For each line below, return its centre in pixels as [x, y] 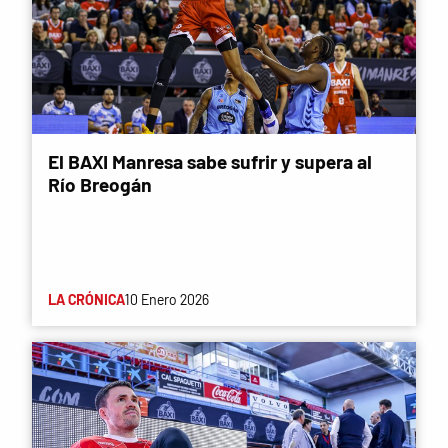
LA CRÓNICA [86, 299]
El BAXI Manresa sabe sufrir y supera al [210, 161]
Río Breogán [100, 184]
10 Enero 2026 [167, 299]
